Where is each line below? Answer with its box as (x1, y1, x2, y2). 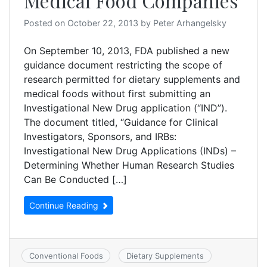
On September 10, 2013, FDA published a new (24, 45, 229, 57)
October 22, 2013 (67, 18, 138, 29)
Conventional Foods (29, 251, 103, 261)
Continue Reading (29, 200, 101, 211)
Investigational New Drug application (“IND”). (24, 102, 230, 114)
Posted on (24, 18, 67, 29)
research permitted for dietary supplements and (24, 73, 240, 86)
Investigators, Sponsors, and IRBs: (24, 131, 179, 143)
